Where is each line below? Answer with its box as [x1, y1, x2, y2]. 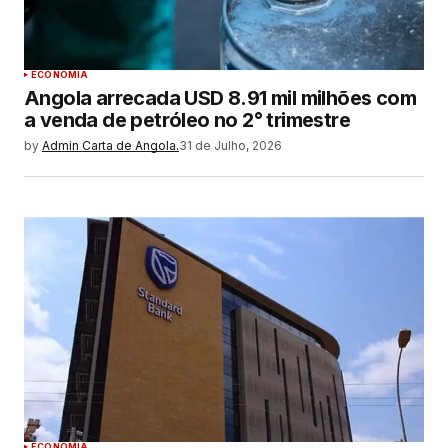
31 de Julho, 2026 [179, 137, 282, 153]
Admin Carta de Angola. [42, 137, 179, 153]
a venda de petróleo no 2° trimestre [24, 107, 350, 132]
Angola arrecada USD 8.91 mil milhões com [24, 85, 416, 110]
